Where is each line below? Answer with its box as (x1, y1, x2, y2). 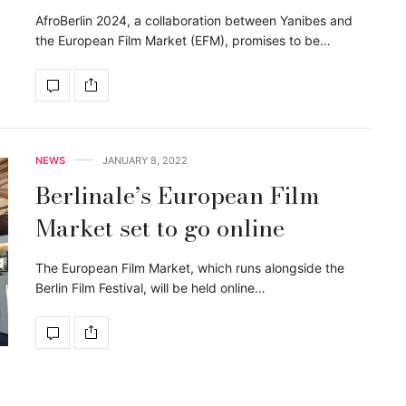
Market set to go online (35, 209, 285, 246)
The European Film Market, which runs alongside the (35, 259, 344, 275)
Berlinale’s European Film (35, 177, 320, 213)
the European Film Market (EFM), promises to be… (35, 32, 331, 48)
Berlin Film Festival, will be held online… (35, 279, 266, 295)
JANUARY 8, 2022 (102, 153, 188, 167)
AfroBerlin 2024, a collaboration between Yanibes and (35, 12, 353, 28)
